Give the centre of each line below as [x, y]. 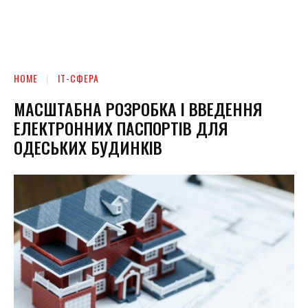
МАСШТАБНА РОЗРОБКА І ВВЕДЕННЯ [138, 108]
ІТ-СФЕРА [78, 78]
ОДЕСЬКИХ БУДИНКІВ [88, 147]
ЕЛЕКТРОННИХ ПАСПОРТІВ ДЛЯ [121, 128]
